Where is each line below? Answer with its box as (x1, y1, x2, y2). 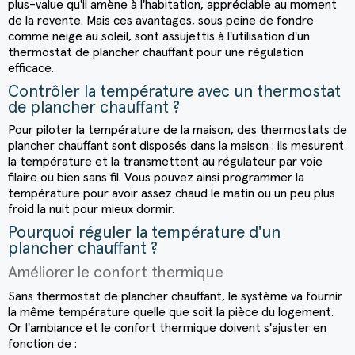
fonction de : (8, 337, 77, 350)
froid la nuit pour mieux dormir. (8, 202, 174, 216)
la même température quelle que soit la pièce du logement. (8, 305, 334, 319)
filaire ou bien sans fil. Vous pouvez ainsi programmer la (8, 170, 304, 184)
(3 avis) (315, 296, 351, 310)
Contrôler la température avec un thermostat (8, 83, 341, 100)
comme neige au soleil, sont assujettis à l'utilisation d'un (8, 29, 310, 43)
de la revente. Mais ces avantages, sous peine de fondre (8, 13, 314, 27)
